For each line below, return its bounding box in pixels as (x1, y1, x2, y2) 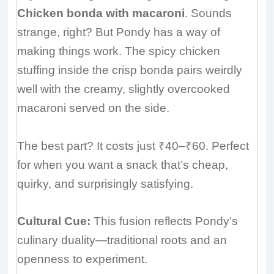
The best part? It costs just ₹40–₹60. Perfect (17, 139, 250, 152)
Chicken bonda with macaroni (17, 7, 185, 20)
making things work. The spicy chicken (17, 45, 221, 58)
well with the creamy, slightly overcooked (17, 83, 231, 96)
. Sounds (185, 7, 232, 20)
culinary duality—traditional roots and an (17, 234, 228, 247)
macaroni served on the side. (17, 102, 170, 115)
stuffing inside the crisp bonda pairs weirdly (17, 64, 243, 77)
